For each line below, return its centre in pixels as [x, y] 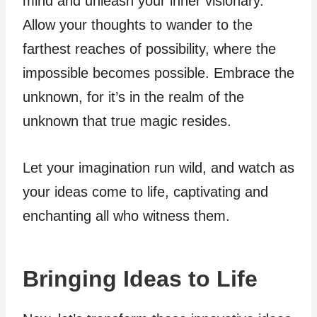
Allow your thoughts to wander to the [138, 24]
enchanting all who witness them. [126, 215]
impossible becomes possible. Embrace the [158, 73]
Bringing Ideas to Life [140, 278]
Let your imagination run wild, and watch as [158, 167]
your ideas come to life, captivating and [145, 191]
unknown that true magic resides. [127, 121]
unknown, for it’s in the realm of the [133, 97]
